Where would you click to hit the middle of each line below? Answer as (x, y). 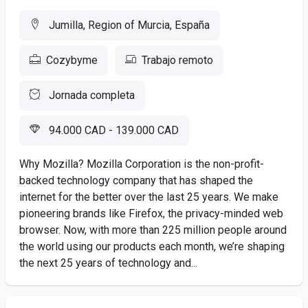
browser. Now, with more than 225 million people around (153, 230)
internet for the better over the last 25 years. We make (149, 197)
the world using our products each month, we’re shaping (152, 246)
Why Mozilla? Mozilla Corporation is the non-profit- (142, 164)
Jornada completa (90, 95)
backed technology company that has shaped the (136, 180)
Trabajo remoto (177, 60)
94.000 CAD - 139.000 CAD (112, 130)
